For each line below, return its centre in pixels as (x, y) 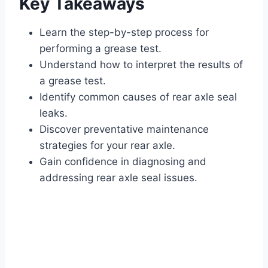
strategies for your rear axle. (107, 146)
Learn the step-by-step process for (124, 33)
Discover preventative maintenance (124, 130)
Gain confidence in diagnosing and (123, 162)
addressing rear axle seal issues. (118, 178)
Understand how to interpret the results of (141, 65)
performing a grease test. (100, 49)
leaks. (54, 113)
